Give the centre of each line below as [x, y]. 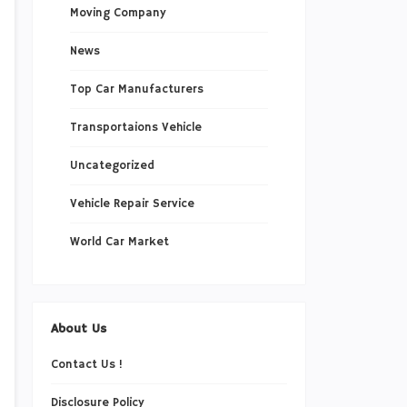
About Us [79, 328]
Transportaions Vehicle [135, 128]
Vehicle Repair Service [132, 204]
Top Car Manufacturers [136, 90]
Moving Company [118, 14]
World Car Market [119, 243]
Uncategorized [112, 166]
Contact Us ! [87, 364]
